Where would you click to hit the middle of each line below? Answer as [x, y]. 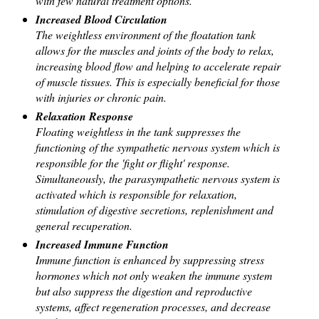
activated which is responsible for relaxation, [136, 194]
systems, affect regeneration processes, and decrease [153, 307]
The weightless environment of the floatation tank [145, 35]
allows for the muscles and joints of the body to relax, [155, 51]
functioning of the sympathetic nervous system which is [157, 147]
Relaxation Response [86, 116]
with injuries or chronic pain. [103, 98]
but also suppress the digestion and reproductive [143, 291]
